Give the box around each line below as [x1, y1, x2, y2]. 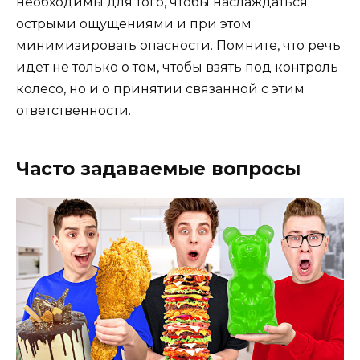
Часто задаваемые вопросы [16, 157, 301, 181]
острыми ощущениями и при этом [16, 16, 252, 32]
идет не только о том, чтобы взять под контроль [16, 59, 338, 76]
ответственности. [16, 103, 131, 119]
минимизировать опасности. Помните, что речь [16, 38, 341, 54]
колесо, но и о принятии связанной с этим [16, 81, 305, 97]
